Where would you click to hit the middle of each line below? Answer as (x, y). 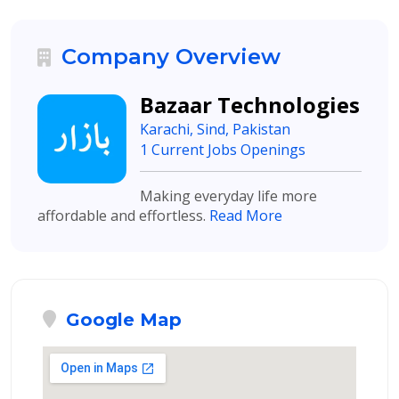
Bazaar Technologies (250, 105)
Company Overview (168, 57)
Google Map (121, 320)
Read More (246, 216)
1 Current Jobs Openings (223, 150)
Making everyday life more (228, 196)
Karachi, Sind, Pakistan (215, 129)
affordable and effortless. (123, 216)
